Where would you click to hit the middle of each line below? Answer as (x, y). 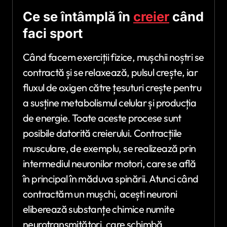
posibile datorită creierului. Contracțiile (102, 133)
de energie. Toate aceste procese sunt (102, 118)
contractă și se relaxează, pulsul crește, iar (110, 72)
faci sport (53, 33)
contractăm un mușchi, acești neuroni (100, 194)
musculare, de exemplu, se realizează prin (109, 148)
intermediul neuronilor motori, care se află (109, 164)
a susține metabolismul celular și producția (110, 103)
